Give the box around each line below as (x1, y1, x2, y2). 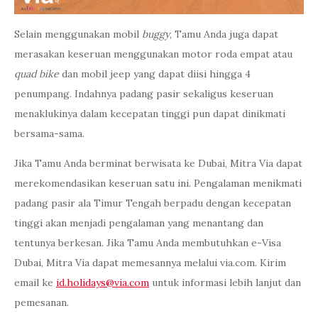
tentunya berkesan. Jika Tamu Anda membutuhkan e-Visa (14, 236, 281, 249)
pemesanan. (14, 296, 69, 309)
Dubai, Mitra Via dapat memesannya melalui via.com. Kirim (14, 256, 286, 269)
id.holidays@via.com (56, 276, 149, 289)
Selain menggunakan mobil (14, 28, 142, 40)
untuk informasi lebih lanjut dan (149, 276, 301, 289)
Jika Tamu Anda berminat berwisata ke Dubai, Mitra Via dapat (14, 157, 302, 170)
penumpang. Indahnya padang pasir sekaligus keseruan (14, 87, 273, 100)
